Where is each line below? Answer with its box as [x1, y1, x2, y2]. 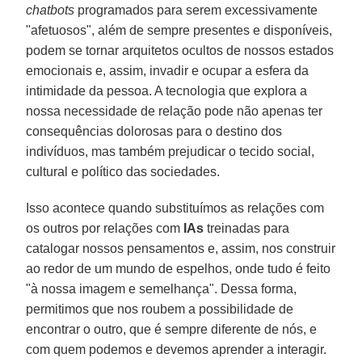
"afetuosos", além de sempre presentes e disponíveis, [26, 23, 333, 37]
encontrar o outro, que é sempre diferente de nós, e [26, 322, 318, 336]
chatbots [26, 2, 75, 17]
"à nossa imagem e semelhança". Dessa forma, [26, 281, 297, 296]
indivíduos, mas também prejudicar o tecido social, [26, 144, 315, 158]
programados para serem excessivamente [74, 2, 318, 17]
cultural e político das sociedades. [26, 164, 221, 179]
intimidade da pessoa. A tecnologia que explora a [26, 83, 308, 98]
